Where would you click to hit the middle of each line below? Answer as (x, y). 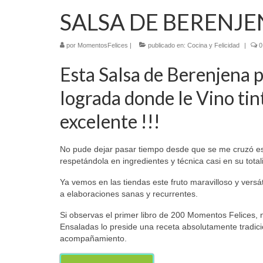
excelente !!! (110, 121)
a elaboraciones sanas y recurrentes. (129, 193)
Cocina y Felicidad (213, 45)
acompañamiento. (93, 238)
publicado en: (167, 45)
